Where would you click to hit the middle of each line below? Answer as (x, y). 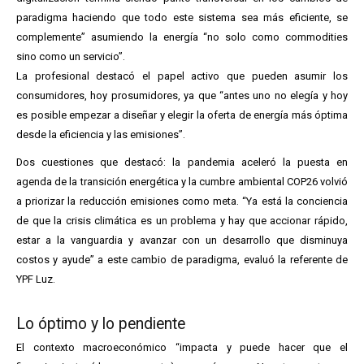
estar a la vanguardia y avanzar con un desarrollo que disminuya (182, 240)
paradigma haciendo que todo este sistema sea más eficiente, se (182, 18)
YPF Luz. (36, 279)
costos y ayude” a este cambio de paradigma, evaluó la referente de (182, 260)
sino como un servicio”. (71, 57)
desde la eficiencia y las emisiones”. (101, 135)
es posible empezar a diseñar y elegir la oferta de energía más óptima (182, 115)
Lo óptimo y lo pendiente (101, 324)
